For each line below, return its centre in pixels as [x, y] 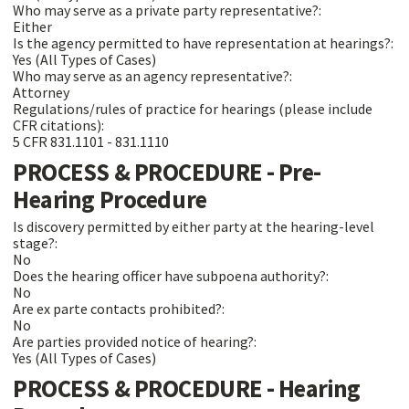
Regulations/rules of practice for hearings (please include [193, 108]
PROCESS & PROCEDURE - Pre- [167, 172]
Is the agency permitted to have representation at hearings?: [204, 42]
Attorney [41, 92]
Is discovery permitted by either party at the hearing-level [194, 227]
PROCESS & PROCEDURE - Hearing [187, 389]
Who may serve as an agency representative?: [154, 75]
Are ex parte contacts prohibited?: [120, 309]
